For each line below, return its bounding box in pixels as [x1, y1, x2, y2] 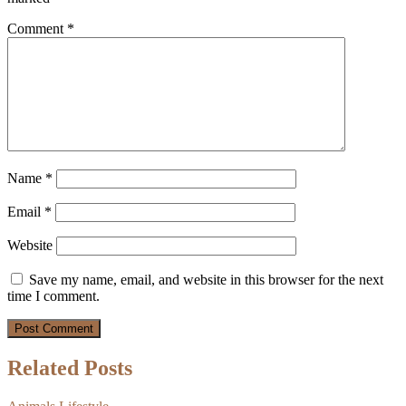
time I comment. [7, 287, 100, 304]
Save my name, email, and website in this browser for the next [29, 271, 383, 287]
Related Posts [7, 355, 132, 380]
